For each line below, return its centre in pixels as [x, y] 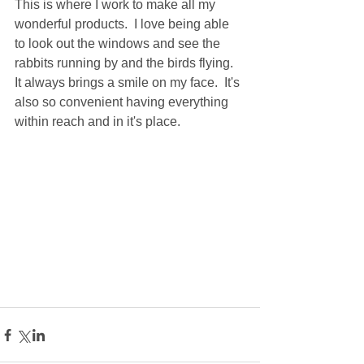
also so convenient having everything [123, 102]
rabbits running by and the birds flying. [127, 63]
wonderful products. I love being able [123, 24]
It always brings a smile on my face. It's [129, 83]
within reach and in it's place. [101, 122]
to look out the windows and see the [119, 44]
